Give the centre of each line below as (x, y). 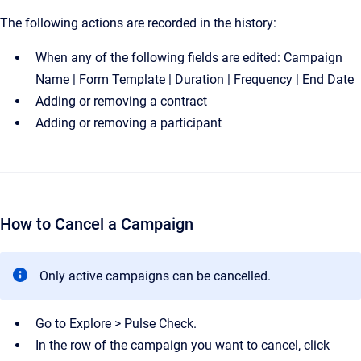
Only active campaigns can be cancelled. (155, 276)
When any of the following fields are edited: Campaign (189, 58)
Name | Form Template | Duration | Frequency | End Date (195, 79)
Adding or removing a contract (121, 101)
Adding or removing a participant (129, 123)
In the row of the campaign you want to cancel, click (183, 345)
